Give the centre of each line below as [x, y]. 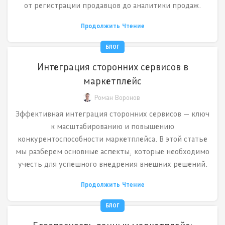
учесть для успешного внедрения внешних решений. [113, 164]
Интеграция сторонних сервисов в [113, 67]
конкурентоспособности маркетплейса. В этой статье [113, 139]
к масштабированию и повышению [113, 127]
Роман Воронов [117, 98]
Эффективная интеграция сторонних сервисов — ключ [113, 114]
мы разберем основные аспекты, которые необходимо [113, 152]
